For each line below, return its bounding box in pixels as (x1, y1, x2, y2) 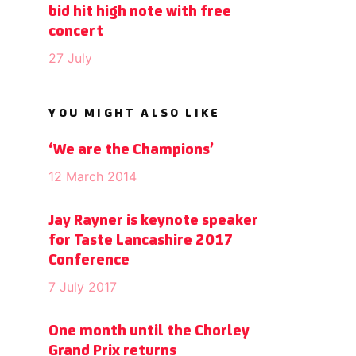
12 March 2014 (48, 168, 137, 184)
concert (48, 23, 104, 40)
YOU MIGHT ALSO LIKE (48, 106, 221, 120)
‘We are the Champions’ (48, 141, 215, 158)
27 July (48, 49, 93, 66)
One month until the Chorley (48, 323, 250, 339)
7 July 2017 (48, 278, 118, 295)
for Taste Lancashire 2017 (48, 232, 234, 249)
